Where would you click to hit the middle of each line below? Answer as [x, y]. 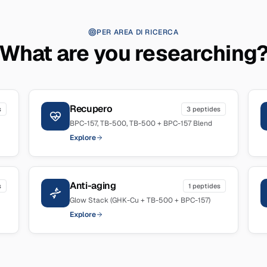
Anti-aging [93, 186]
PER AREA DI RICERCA [138, 32]
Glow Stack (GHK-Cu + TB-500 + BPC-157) [140, 200]
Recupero [91, 109]
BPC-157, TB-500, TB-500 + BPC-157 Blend [141, 123]
